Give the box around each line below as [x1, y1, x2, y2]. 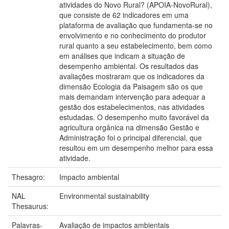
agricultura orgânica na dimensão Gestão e [59, 122, 199, 132]
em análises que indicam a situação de [59, 50, 185, 61]
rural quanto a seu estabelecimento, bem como [59, 40, 212, 51]
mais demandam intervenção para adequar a [59, 91, 205, 102]
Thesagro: [12, 171, 47, 182]
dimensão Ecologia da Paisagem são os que [59, 81, 203, 91]
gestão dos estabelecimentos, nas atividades [59, 101, 204, 112]
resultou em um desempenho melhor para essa [59, 142, 213, 153]
